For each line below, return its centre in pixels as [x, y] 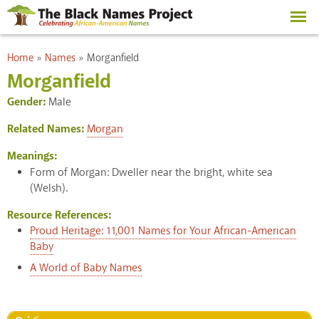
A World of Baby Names [86, 268]
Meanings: [32, 156]
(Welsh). [49, 188]
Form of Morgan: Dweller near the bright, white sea [151, 172]
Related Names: [47, 129]
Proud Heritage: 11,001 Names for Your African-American [163, 231]
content [125, 29]
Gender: [28, 102]
